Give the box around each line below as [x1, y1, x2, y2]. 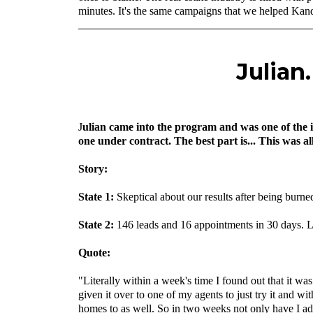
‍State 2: [78, 218, 114, 231]
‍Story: [78, 162, 108, 175]
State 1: [78, 190, 117, 203]
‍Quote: [78, 246, 110, 259]
